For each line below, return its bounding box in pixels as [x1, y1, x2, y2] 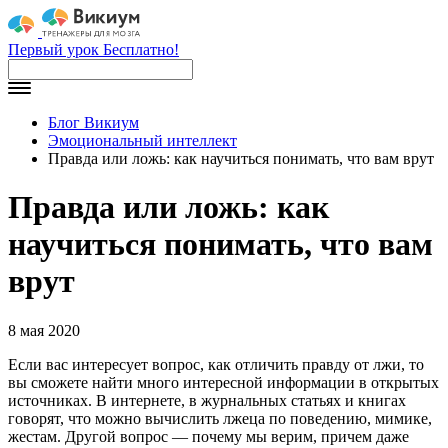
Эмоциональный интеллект [48, 132, 237, 149]
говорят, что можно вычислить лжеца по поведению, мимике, [8, 409, 432, 427]
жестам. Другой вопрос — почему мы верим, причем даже [8, 427, 409, 445]
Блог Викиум [48, 114, 139, 131]
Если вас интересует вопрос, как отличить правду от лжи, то [8, 355, 424, 373]
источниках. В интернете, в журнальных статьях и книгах [8, 391, 406, 409]
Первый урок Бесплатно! [8, 41, 179, 58]
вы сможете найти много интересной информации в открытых [8, 373, 439, 391]
